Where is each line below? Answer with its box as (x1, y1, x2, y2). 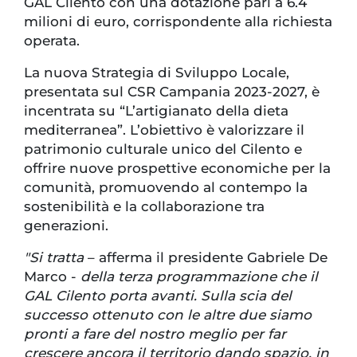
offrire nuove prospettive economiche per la (24, 160, 331, 177)
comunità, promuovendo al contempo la (24, 179, 308, 196)
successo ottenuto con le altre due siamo (24, 307, 312, 324)
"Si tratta (24, 249, 88, 266)
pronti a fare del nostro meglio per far (24, 326, 286, 343)
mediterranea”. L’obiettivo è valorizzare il (24, 122, 304, 139)
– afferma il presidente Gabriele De (88, 249, 328, 266)
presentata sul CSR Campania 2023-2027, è (24, 84, 320, 100)
